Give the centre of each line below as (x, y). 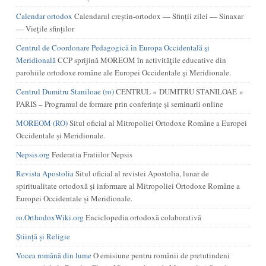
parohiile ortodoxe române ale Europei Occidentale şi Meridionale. (123, 72)
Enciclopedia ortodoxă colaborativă (142, 217)
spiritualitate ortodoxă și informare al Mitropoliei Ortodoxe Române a (128, 186)
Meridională (36, 60)
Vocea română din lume (53, 255)
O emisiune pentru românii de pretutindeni (160, 255)
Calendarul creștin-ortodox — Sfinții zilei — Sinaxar (158, 16)
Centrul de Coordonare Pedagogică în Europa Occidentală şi (113, 47)
